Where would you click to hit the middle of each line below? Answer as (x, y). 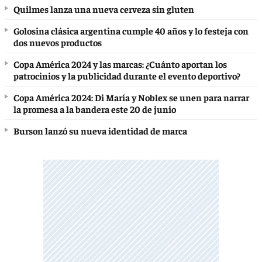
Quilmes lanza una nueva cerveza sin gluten (104, 9)
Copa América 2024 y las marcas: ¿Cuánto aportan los (120, 64)
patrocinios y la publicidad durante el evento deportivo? (127, 76)
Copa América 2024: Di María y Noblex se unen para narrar (131, 97)
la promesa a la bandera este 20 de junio (95, 109)
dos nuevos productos (58, 42)
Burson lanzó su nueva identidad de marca (100, 131)
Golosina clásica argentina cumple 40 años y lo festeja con (131, 31)
